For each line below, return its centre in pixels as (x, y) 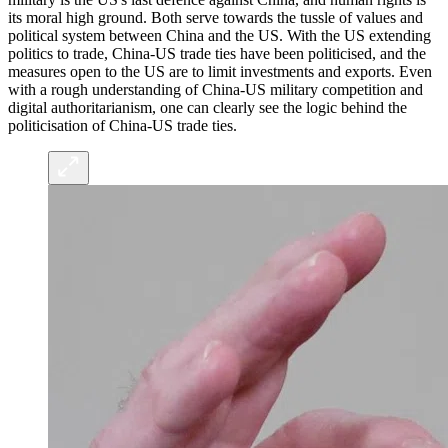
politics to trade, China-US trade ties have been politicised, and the (217, 54)
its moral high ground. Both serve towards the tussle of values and (215, 18)
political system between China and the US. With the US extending (219, 36)
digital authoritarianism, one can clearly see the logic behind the (207, 108)
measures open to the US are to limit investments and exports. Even (220, 72)
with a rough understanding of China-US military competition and (215, 90)
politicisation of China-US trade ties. (122, 126)
